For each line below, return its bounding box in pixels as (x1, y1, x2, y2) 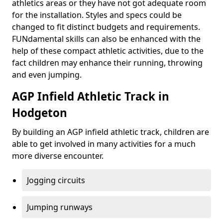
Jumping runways (27, 202, 93, 213)
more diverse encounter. (12, 150, 104, 161)
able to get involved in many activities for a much (12, 138, 196, 149)
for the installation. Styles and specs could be (12, 9, 182, 20)
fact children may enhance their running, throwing (12, 57, 203, 68)
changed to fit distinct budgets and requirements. (12, 21, 200, 32)
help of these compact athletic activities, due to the (12, 45, 204, 56)
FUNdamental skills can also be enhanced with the (12, 33, 201, 44)
